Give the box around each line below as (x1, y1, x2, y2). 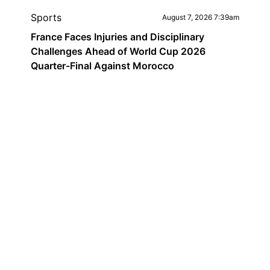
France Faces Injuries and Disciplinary (30, 31, 204, 43)
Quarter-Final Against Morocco (30, 60, 174, 72)
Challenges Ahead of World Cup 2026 (30, 45, 206, 57)
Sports (30, 11, 61, 24)
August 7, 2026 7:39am (162, 13, 240, 22)
